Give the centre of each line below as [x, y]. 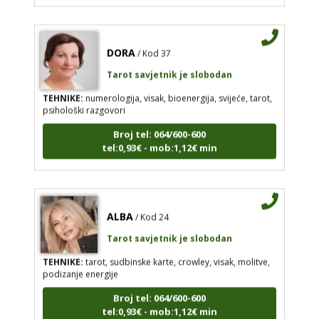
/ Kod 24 [152, 209]
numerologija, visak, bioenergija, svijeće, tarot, [177, 90]
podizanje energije [80, 266]
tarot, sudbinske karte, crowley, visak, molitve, [176, 253]
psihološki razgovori [84, 102]
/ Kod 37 [154, 45]
